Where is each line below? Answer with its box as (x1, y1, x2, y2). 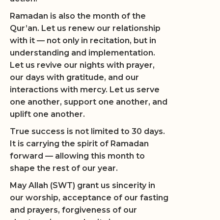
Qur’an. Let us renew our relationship (10, 24, 161, 33)
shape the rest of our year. (10, 164, 118, 173)
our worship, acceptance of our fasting (10, 193, 168, 202)
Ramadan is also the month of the (10, 11, 146, 21)
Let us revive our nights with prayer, (10, 60, 155, 70)
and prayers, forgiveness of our (10, 205, 137, 215)
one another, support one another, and (10, 97, 167, 107)
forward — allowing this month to (10, 151, 145, 161)
